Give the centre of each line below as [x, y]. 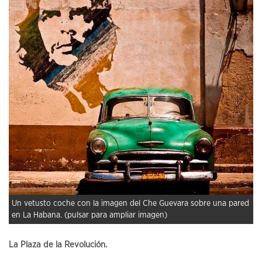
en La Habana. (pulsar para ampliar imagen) [89, 216]
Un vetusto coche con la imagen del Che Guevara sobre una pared [130, 204]
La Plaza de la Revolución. [58, 245]
